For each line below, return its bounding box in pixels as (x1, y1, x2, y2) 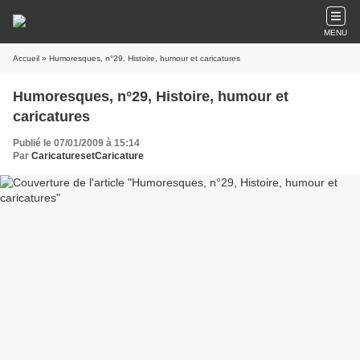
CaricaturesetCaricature (31, 150, 144, 162)
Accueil (13, 54, 39, 63)
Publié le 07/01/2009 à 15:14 (13, 137, 140, 149)
